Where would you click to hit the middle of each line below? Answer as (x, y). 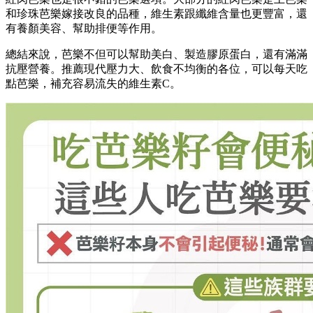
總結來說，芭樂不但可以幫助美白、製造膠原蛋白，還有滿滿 (156, 54)
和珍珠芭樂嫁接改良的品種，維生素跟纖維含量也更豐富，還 (156, 14)
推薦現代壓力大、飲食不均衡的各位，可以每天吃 (184, 69)
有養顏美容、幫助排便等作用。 (84, 29)
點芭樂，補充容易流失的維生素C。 (93, 84)
